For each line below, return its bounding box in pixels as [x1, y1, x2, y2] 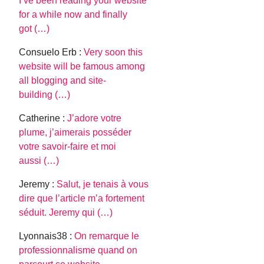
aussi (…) [19, 156, 60, 166]
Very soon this [84, 47, 143, 58]
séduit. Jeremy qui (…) [19, 207, 113, 218]
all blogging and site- [19, 75, 107, 86]
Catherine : [19, 113, 68, 124]
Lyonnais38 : [19, 231, 75, 242]
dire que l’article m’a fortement [19, 193, 145, 204]
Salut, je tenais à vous [57, 179, 149, 190]
